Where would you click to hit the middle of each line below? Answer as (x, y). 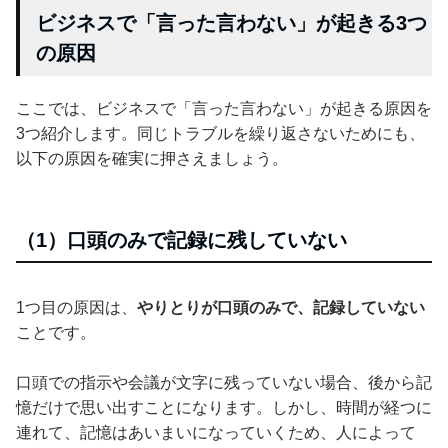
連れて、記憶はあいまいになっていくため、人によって (216, 432)
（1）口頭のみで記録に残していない (181, 239)
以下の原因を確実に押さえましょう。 (152, 158)
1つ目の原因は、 (76, 307)
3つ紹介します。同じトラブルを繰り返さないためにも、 (220, 133)
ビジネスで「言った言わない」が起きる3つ (231, 22)
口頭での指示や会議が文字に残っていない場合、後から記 (224, 382)
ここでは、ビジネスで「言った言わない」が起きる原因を (224, 108)
